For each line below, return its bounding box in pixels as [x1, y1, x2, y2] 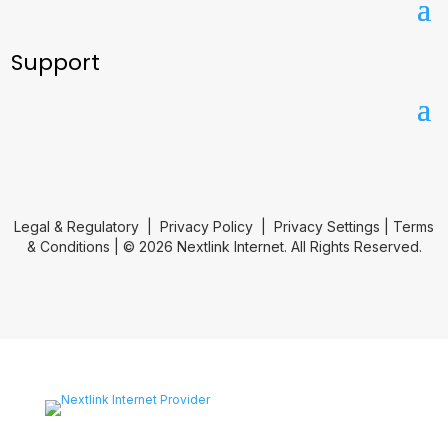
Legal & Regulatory [14, 218, 139, 235]
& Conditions [26, 238, 110, 255]
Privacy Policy [160, 218, 253, 235]
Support [11, 47, 101, 78]
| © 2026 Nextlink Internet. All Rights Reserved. [109, 238, 422, 255]
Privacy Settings [274, 218, 380, 235]
